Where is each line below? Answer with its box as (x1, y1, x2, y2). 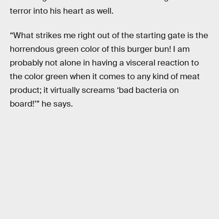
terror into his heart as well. (10, 6, 113, 17)
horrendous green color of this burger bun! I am (10, 44, 190, 54)
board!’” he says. (10, 98, 73, 109)
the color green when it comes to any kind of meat (10, 71, 200, 82)
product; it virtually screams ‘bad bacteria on (10, 85, 179, 95)
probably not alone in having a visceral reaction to (10, 57, 199, 68)
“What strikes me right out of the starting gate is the (10, 30, 208, 41)
